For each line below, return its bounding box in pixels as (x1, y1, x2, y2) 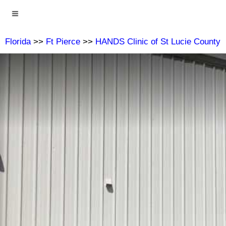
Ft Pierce (46, 37, 80, 46)
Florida (5, 37, 31, 46)
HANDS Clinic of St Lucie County (95, 37, 220, 46)
